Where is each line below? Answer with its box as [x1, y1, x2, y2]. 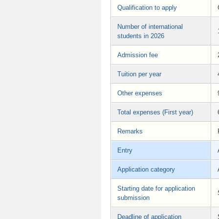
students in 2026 [117, 32, 164, 40]
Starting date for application [117, 184, 195, 192]
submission [117, 194, 150, 201]
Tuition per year [117, 70, 161, 78]
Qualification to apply [117, 3, 177, 11]
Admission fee [117, 51, 158, 59]
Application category [117, 165, 175, 173]
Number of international [117, 22, 183, 30]
